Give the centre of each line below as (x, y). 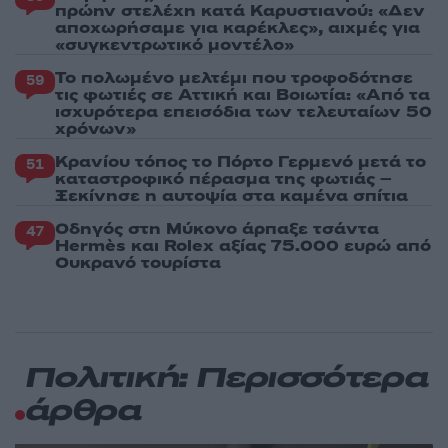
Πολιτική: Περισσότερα (226, 380)
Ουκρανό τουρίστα (138, 263)
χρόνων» (95, 129)
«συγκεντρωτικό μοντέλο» (174, 45)
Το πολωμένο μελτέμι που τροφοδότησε (234, 78)
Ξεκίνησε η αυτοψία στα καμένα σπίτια (231, 196)
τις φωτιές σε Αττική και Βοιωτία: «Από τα (242, 95)
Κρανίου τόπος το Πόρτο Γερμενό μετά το (240, 162)
